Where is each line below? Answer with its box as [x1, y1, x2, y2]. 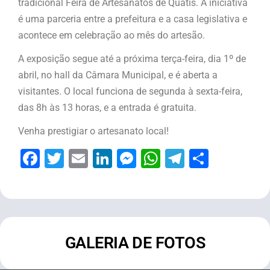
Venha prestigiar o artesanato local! [18, 125, 169, 137]
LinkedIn [112, 146, 185, 170]
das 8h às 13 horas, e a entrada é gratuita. [18, 101, 196, 113]
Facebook [40, 146, 123, 170]
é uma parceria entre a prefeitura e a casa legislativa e [18, 13, 247, 25]
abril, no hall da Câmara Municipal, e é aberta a [18, 69, 218, 81]
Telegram [184, 146, 264, 170]
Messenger [136, 146, 233, 170]
